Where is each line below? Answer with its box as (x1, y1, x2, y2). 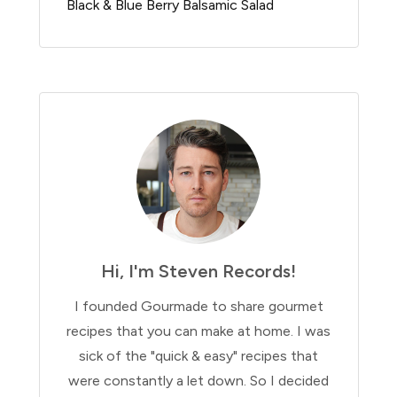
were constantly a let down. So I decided (68, 371, 329, 389)
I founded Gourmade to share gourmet (74, 297, 323, 315)
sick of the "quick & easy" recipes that (79, 346, 318, 364)
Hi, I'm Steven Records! (101, 260, 296, 282)
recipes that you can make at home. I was (66, 322, 331, 339)
